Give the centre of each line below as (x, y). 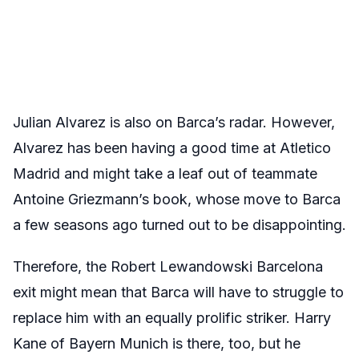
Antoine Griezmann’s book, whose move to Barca (177, 199)
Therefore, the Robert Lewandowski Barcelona (168, 266)
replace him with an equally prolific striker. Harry (172, 317)
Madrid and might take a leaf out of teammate (165, 173)
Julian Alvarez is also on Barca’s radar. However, (174, 122)
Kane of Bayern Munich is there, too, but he (157, 343)
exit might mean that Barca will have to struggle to (178, 292)
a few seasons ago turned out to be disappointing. (179, 224)
